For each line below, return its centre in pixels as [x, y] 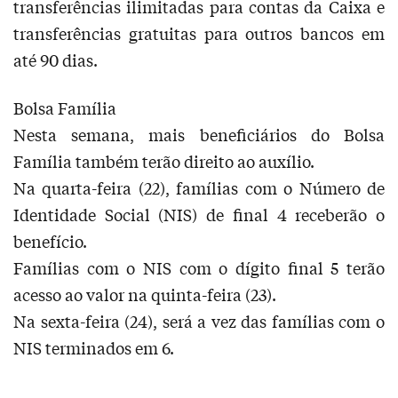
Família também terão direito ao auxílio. [164, 160]
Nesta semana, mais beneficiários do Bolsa [199, 134]
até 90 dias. [56, 59]
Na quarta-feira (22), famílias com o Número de [199, 187]
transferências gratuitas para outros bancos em [199, 32]
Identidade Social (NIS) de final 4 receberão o [199, 214]
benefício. [50, 240]
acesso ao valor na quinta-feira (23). [145, 294]
